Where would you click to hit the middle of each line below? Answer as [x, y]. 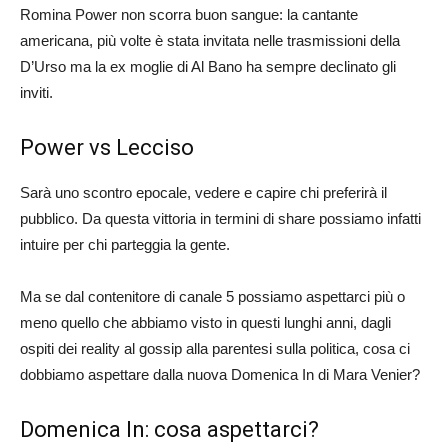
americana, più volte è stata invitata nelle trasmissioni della [210, 40]
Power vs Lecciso [107, 147]
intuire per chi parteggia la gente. [125, 244]
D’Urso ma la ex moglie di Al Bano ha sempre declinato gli [208, 66]
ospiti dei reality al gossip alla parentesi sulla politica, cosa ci [215, 348]
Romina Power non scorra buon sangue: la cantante [189, 14]
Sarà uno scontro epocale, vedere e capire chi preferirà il [203, 192]
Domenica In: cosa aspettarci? [169, 429]
